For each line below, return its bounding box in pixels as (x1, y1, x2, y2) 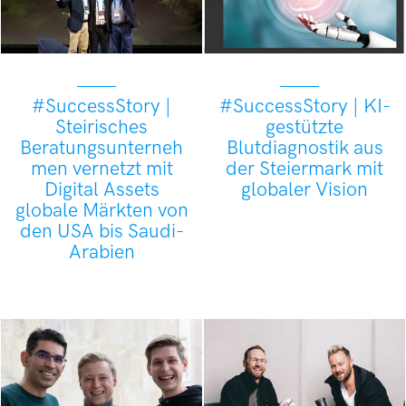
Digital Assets (43, 178, 159, 201)
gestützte (266, 115, 343, 139)
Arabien (68, 240, 135, 264)
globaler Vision (241, 178, 368, 201)
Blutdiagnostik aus (226, 136, 383, 159)
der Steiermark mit (226, 157, 383, 180)
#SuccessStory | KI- (218, 94, 391, 118)
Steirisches (55, 115, 148, 139)
